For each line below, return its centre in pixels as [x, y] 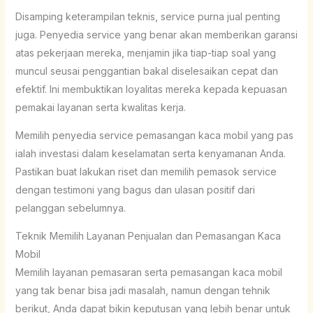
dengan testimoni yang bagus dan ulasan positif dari [135, 189]
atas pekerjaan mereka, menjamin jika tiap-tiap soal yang [145, 52]
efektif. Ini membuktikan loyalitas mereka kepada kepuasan [151, 89]
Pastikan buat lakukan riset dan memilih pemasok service [146, 171]
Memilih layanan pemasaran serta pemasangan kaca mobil [148, 272]
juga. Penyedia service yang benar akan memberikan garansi [156, 34]
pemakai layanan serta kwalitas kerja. [100, 107]
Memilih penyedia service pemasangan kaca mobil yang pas [154, 135]
